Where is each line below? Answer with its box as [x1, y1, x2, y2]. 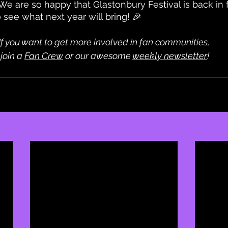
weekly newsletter [132, 50, 207, 61]
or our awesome [63, 50, 132, 61]
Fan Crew [24, 50, 63, 61]
